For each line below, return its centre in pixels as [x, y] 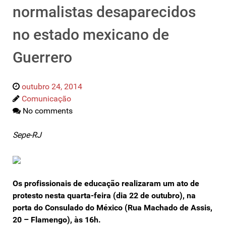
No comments [48, 110]
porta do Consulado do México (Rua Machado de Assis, [112, 207]
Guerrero [42, 57]
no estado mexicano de [91, 34]
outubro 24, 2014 [52, 86]
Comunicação [46, 98]
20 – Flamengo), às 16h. [57, 219]
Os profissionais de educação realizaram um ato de [106, 183]
